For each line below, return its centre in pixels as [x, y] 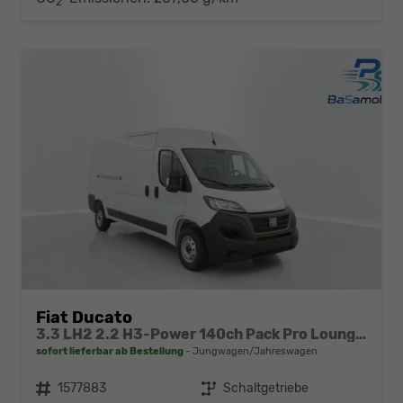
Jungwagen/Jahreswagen [254, 351]
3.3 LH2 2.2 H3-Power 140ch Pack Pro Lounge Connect [361, 334]
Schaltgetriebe [266, 388]
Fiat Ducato [84, 317]
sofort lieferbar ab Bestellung [110, 351]
